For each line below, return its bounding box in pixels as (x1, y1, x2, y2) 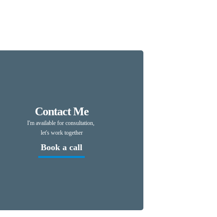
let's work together (40, 129, 83, 137)
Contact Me (34, 105, 89, 118)
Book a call (41, 142, 82, 153)
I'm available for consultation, (27, 120, 96, 127)
